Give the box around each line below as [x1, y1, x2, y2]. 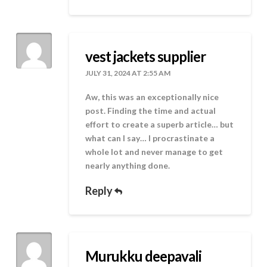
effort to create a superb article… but [85, 119, 234, 130]
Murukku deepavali [85, 247, 202, 265]
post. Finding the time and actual [85, 105, 216, 116]
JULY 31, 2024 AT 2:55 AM [85, 69, 171, 78]
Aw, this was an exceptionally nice [85, 92, 219, 103]
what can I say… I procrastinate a [85, 133, 215, 144]
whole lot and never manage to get [85, 147, 223, 157]
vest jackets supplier [85, 48, 206, 66]
